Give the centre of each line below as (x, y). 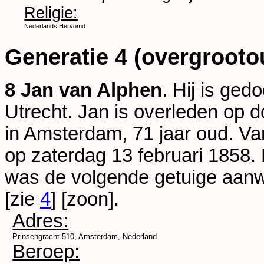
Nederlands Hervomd (55, 26)
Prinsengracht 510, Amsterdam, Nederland (85, 236)
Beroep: (46, 251)
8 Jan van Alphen (83, 90)
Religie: (51, 12)
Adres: (41, 221)
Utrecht (36, 112)
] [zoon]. (85, 199)
